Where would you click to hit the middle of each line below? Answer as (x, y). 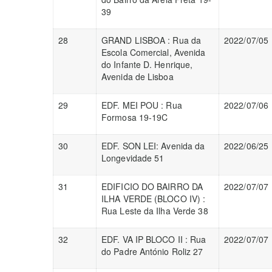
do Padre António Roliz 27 (152, 251)
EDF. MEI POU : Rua (142, 105)
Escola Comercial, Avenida (154, 52)
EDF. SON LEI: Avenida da (153, 146)
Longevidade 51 (133, 158)
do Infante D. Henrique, (147, 64)
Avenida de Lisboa (138, 76)
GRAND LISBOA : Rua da (151, 40)
